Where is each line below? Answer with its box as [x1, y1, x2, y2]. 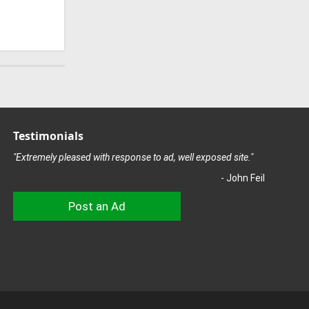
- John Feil [220, 172, 265, 183]
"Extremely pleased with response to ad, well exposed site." [12, 152, 253, 163]
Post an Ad [68, 199, 126, 213]
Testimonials [12, 128, 83, 143]
